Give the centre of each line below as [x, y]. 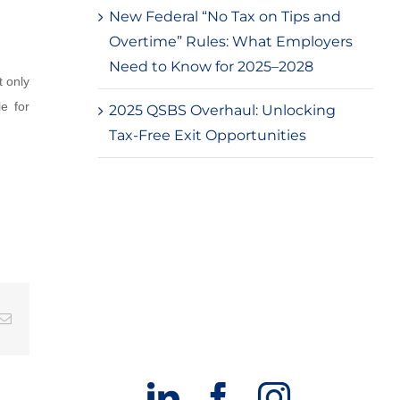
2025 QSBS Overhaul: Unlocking [222, 110]
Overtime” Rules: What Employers [230, 42]
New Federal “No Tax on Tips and [225, 17]
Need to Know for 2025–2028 [211, 67]
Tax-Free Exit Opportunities [207, 135]
